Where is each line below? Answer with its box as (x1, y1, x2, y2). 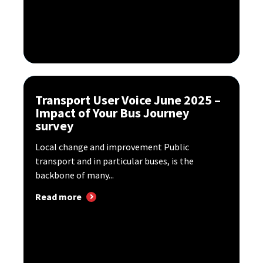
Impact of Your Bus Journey (35, 104, 189, 122)
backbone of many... (35, 169, 114, 181)
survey (35, 117, 73, 134)
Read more (35, 191, 82, 203)
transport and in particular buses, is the (35, 155, 194, 167)
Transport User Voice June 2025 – (35, 92, 221, 109)
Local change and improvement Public (35, 141, 189, 153)
